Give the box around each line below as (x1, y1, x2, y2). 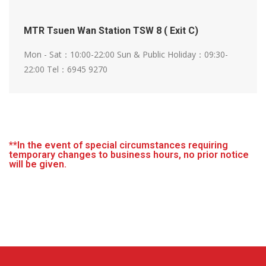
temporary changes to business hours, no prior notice (9, 149, 249, 161)
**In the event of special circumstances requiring (9, 140, 228, 151)
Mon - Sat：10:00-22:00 (24, 49, 117, 61)
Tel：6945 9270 (47, 64, 107, 75)
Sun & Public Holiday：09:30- (117, 49, 228, 61)
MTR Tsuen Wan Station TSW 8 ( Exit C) (24, 25, 198, 37)
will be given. (9, 159, 66, 170)
